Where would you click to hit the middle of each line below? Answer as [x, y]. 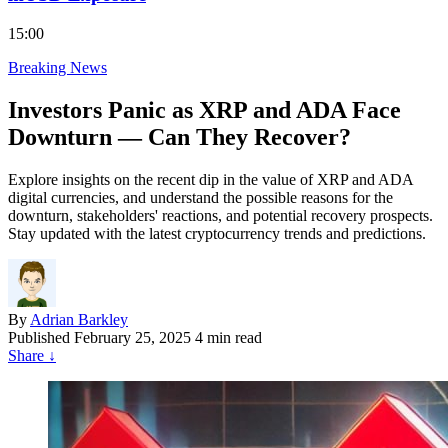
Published [39, 337]
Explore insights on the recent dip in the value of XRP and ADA [210, 179]
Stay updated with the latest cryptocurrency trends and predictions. [217, 233]
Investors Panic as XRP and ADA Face [204, 109]
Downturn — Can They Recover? [179, 136]
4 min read [228, 337]
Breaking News [57, 67]
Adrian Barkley [79, 319]
